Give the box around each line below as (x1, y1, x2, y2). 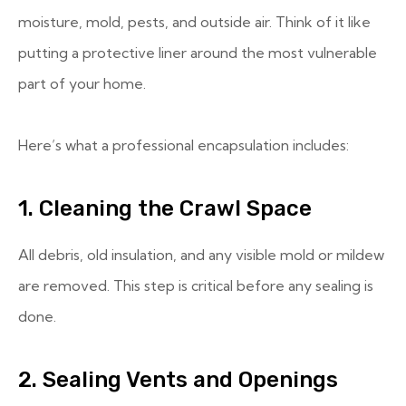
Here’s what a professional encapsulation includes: (18, 136, 349, 154)
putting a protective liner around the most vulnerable (18, 43, 377, 62)
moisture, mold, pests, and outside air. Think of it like (18, 13, 371, 31)
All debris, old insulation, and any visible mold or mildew (18, 246, 384, 264)
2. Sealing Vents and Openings (18, 367, 338, 392)
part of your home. (18, 74, 146, 92)
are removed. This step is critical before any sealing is (18, 276, 373, 295)
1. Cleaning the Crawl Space (18, 196, 312, 221)
